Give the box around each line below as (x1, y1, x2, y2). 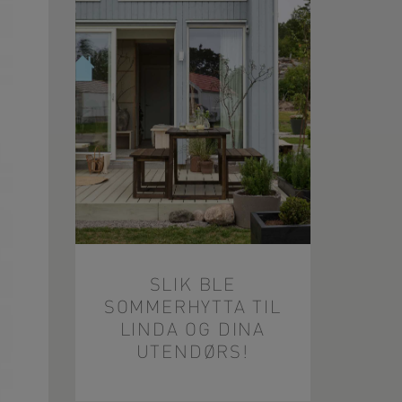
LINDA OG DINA (119, 321, 266, 340)
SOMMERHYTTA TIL (103, 299, 282, 318)
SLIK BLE (149, 276, 236, 295)
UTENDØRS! (135, 344, 249, 363)
